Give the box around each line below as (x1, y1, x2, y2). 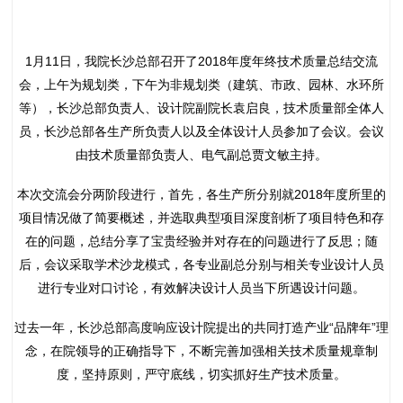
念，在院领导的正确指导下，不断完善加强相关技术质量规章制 (24, 344, 378, 359)
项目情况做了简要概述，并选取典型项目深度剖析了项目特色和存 (18, 210, 384, 226)
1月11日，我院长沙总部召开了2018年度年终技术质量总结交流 (24, 54, 378, 69)
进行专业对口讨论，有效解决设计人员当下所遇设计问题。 (37, 281, 365, 296)
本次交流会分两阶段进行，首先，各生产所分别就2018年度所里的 (16, 187, 386, 202)
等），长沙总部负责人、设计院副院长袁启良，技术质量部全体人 (18, 101, 384, 116)
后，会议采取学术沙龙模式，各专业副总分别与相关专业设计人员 (18, 257, 384, 273)
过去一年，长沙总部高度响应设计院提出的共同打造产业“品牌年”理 (13, 320, 389, 336)
